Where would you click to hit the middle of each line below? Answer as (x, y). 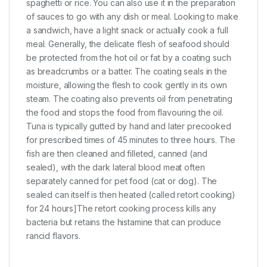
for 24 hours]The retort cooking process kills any (121, 209)
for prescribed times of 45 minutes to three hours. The (131, 140)
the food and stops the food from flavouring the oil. (125, 113)
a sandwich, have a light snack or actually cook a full (127, 30)
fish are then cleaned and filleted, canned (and (117, 154)
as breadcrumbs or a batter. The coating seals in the (127, 72)
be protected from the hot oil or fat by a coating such (129, 58)
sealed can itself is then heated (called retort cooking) (131, 195)
